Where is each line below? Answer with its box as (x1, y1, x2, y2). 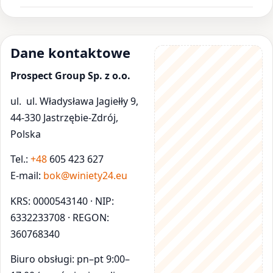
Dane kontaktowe (10, 43, 130, 62)
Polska (10, 127, 41, 141)
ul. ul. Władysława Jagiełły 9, (10, 94, 138, 108)
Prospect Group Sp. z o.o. (10, 69, 130, 83)
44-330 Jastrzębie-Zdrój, (10, 110, 118, 124)
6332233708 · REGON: (10, 210, 109, 224)
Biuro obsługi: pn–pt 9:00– (10, 252, 130, 266)
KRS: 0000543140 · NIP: (10, 194, 114, 208)
